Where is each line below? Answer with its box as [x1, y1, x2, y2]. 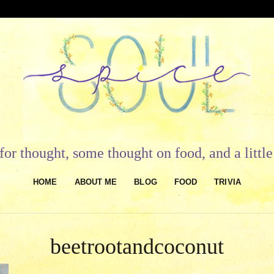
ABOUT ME [74, 177, 117, 187]
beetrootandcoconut [50, 234, 224, 259]
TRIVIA [214, 177, 241, 187]
